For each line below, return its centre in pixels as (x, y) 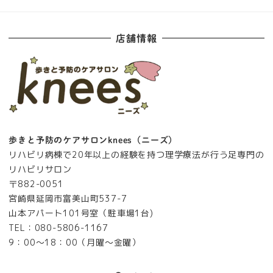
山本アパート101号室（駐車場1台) (81, 213)
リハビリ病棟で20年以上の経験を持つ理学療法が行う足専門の (136, 154)
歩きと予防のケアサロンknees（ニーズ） (93, 140)
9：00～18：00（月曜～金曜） (75, 242)
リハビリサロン (40, 169)
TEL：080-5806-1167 (58, 227)
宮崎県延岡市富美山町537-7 (68, 198)
